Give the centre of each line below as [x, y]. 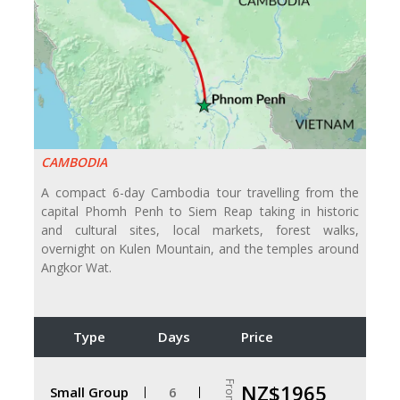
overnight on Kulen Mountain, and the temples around [200, 249]
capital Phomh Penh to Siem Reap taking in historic [200, 212]
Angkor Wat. [76, 268]
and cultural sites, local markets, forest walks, [200, 230]
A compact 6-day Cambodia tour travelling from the [200, 193]
